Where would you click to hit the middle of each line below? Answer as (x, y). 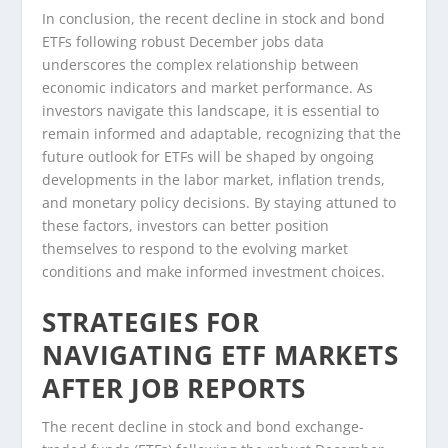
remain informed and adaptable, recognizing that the (222, 134)
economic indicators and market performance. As (208, 88)
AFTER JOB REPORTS (174, 387)
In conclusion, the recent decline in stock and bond (214, 19)
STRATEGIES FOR (151, 321)
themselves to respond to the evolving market (195, 249)
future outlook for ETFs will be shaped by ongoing (208, 157)
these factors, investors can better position (186, 226)
